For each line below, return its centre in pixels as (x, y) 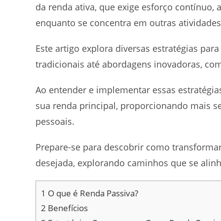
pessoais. (56, 121)
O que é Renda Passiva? (92, 193)
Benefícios (68, 208)
